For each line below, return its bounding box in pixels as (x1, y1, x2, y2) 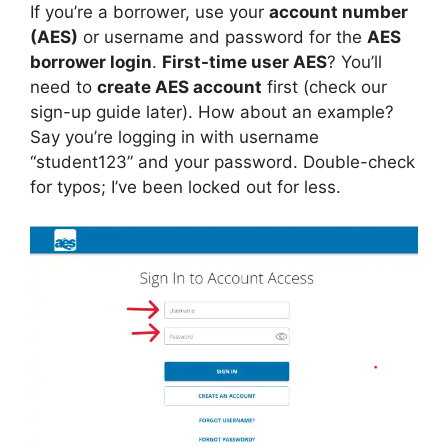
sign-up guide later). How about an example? (30, 102, 394, 122)
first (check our (262, 77, 387, 97)
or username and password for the (78, 27, 367, 47)
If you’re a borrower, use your (30, 2, 269, 22)
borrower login (30, 52, 152, 72)
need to (30, 77, 97, 97)
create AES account (97, 77, 262, 97)
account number (269, 2, 408, 22)
